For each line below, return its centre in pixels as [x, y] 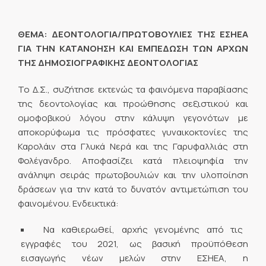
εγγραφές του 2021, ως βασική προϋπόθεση [134, 243]
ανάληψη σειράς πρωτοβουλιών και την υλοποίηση [133, 175]
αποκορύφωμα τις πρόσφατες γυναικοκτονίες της [133, 132]
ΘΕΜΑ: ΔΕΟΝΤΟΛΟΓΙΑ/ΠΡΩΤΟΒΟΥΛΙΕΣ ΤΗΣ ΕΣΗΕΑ [133, 34]
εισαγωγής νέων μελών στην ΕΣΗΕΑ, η [134, 258]
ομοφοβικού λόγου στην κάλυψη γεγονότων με [133, 118]
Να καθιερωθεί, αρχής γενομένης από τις [143, 229]
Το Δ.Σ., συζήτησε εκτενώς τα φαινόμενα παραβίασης [133, 89]
